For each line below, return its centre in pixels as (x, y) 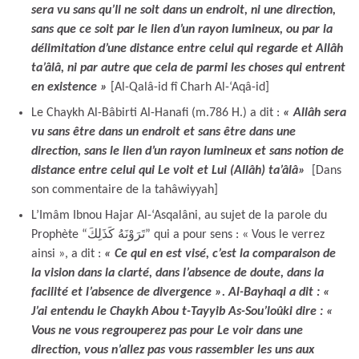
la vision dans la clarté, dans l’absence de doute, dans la (177, 273)
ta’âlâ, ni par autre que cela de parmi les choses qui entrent (188, 68)
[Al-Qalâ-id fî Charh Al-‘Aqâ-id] (188, 87)
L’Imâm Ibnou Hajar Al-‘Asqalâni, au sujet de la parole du (179, 215)
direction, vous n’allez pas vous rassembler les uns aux (173, 350)
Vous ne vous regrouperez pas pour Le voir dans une (167, 331)
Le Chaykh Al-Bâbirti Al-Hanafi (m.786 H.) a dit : (157, 113)
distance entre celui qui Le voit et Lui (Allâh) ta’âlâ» (168, 170)
